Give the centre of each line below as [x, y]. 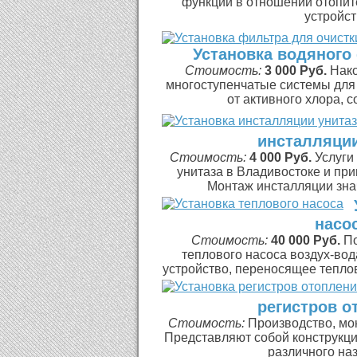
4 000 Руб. [280, 157]
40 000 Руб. [305, 240]
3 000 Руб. [296, 71]
